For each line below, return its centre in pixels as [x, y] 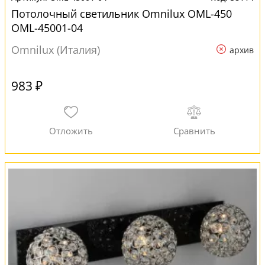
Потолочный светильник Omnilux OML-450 [122, 14]
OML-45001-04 [47, 28]
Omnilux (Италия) [56, 50]
